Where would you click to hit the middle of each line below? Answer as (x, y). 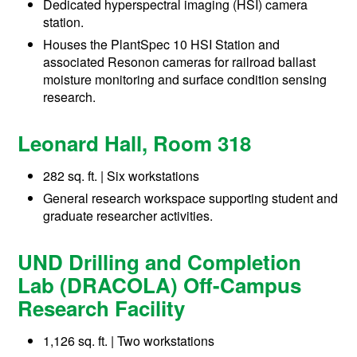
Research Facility (102, 308)
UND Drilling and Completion (160, 262)
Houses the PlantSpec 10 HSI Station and (162, 45)
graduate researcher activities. (128, 216)
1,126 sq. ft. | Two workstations (129, 341)
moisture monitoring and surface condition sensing (185, 80)
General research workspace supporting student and (191, 198)
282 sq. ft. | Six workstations (122, 176)
